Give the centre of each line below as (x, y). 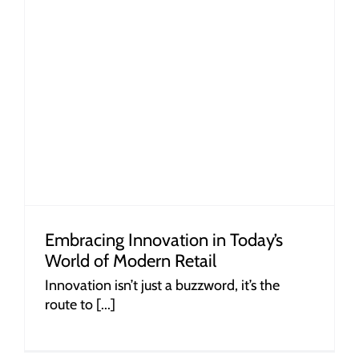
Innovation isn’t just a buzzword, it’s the (162, 285)
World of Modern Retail (130, 260)
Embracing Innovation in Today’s (163, 240)
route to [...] (80, 304)
